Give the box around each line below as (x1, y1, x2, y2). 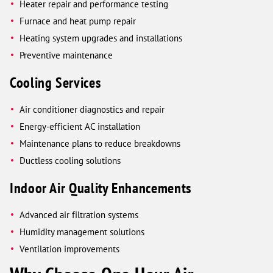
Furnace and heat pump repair (19, 15, 136, 27)
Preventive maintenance (19, 49, 113, 62)
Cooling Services (10, 73, 101, 92)
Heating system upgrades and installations (19, 32, 183, 44)
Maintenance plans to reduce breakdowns (19, 138, 181, 150)
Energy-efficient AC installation (19, 121, 141, 133)
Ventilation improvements (19, 243, 120, 255)
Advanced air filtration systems (19, 209, 139, 221)
